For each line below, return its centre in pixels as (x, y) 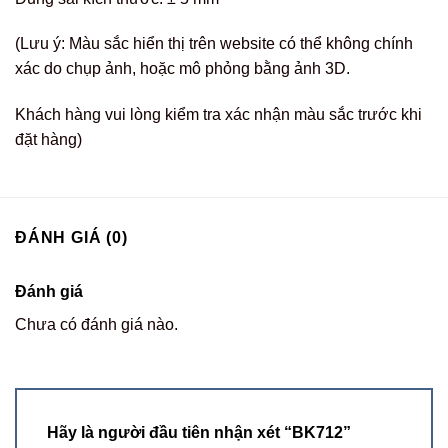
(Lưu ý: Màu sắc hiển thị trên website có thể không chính (214, 44)
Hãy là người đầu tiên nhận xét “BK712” (201, 432)
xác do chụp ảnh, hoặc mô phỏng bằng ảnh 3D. (182, 69)
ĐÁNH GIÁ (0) (71, 237)
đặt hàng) (48, 140)
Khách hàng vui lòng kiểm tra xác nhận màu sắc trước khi (218, 115)
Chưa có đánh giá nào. (96, 324)
